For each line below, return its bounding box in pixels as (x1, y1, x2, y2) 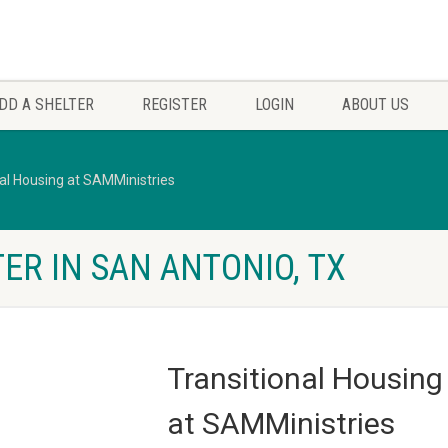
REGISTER (142, 95, 207, 114)
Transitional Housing (167, 361, 444, 396)
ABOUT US (342, 95, 409, 114)
